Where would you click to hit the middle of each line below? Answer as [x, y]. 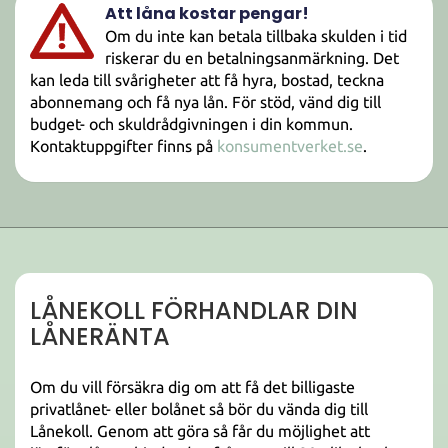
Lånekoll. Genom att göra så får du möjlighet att [200, 431]
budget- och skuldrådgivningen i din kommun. [191, 124]
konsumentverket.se [290, 146]
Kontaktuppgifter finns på [123, 146]
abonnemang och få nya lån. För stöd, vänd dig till [205, 102]
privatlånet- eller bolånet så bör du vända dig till [199, 409]
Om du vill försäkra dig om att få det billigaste [192, 387]
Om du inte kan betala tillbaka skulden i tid [256, 36]
